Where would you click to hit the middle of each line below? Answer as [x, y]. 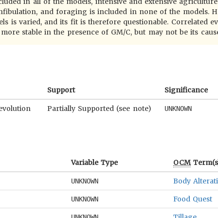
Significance [186, 90]
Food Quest [193, 199]
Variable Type [95, 163]
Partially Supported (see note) [99, 109]
